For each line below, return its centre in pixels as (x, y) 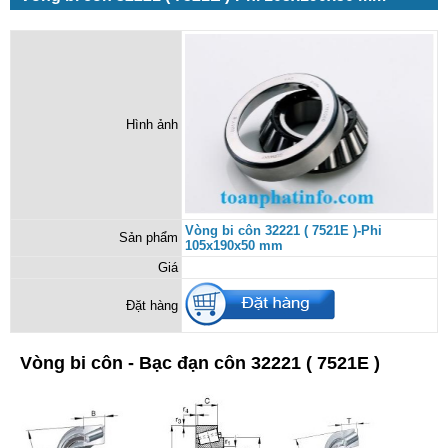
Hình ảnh (152, 125)
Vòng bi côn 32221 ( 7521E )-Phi (283, 231)
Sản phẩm (148, 238)
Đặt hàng (152, 306)
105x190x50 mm (234, 246)
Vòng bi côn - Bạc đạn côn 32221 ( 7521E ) (200, 363)
